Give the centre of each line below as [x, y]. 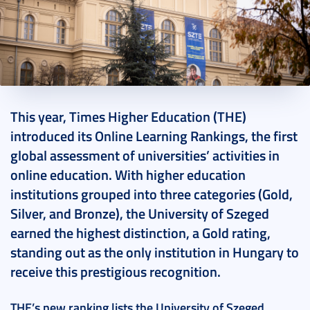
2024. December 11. [60, 107]
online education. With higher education [128, 175]
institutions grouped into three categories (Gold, [152, 194]
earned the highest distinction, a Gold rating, [140, 233]
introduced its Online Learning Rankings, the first [154, 136]
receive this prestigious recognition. [116, 272]
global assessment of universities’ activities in [145, 155]
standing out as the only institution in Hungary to [155, 252]
